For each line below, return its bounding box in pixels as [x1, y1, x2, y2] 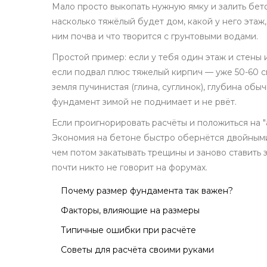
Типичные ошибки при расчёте [61, 225, 196, 236]
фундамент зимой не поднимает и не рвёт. [52, 97, 237, 108]
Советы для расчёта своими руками [61, 244, 214, 256]
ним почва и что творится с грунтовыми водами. [52, 31, 258, 42]
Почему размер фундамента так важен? [61, 185, 233, 197]
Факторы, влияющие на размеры [61, 205, 200, 216]
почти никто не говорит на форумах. [52, 162, 207, 173]
